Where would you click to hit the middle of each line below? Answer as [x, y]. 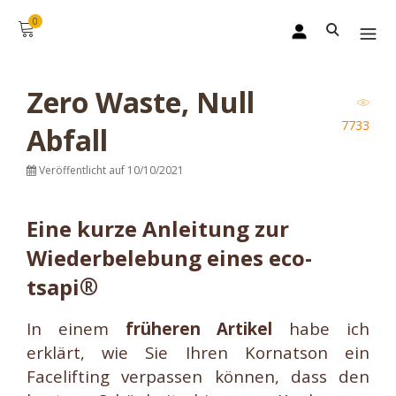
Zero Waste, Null [141, 102]
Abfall [67, 140]
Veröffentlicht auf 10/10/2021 [110, 170]
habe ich [321, 328]
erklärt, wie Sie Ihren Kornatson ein [198, 352]
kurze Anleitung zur [183, 228]
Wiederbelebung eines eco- [169, 258]
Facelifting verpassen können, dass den [198, 376]
